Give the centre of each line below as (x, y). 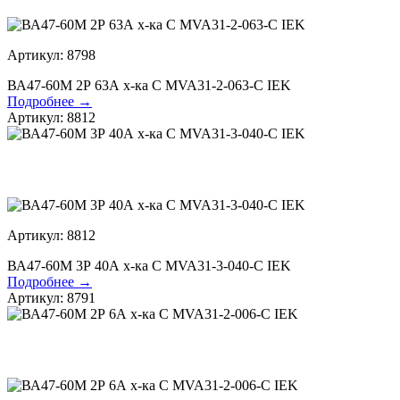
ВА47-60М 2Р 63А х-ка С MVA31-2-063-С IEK (149, 86)
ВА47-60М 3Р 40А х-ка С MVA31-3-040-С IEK (149, 266)
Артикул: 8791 (51, 298)
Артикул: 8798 (51, 55)
